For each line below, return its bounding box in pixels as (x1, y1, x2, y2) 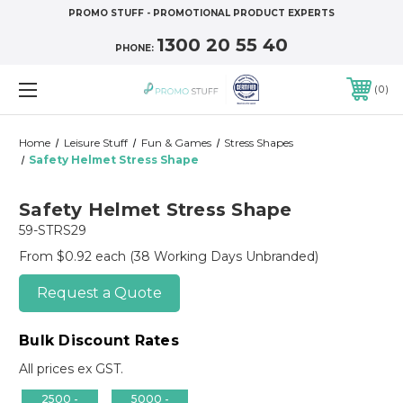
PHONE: (115, 42, 157, 54)
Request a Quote (37, 283, 162, 301)
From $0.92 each (19, 247, 130, 264)
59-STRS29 (19, 221, 86, 238)
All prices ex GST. (19, 360, 123, 377)
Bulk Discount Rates (19, 331, 179, 349)
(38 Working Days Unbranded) (130, 247, 318, 264)
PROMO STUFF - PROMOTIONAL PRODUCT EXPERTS (68, 7, 335, 19)
